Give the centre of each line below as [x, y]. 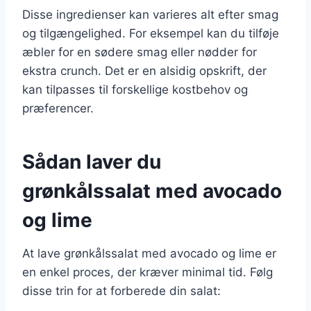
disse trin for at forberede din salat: [121, 291]
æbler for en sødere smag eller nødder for [140, 52]
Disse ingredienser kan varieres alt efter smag [150, 14]
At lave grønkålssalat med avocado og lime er [149, 253]
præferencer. [58, 108]
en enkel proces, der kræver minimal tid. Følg [148, 272]
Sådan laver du [92, 161]
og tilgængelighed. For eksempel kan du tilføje [151, 33]
